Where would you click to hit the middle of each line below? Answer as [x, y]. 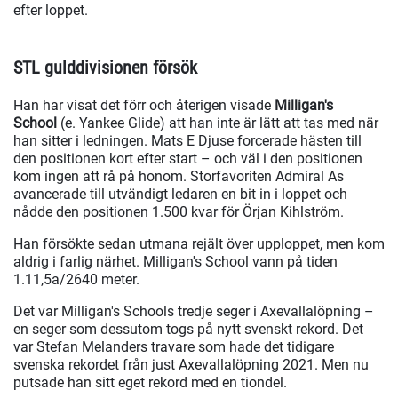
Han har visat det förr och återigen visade [144, 106]
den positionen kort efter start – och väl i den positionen [188, 159]
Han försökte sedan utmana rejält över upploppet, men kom [199, 244]
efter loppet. [51, 11]
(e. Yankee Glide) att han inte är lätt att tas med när [218, 123]
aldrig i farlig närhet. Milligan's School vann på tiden [175, 262]
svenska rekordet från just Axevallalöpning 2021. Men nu [191, 365]
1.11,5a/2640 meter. [76, 280]
